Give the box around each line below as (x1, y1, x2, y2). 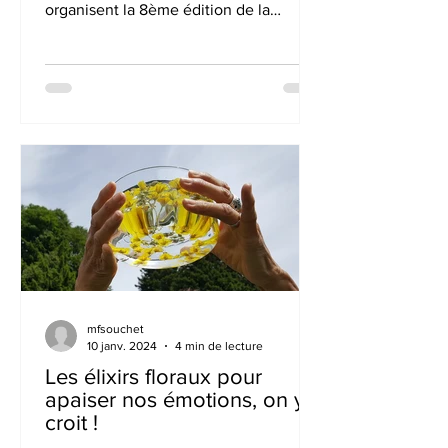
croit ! (45, 411, 98, 434)
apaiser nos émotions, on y (45, 388, 305, 411)
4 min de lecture (175, 338, 263, 353)
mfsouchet (87, 322, 144, 336)
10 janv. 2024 (87, 338, 157, 353)
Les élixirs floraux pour (45, 365, 262, 388)
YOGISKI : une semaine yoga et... (45, 25, 275, 42)
